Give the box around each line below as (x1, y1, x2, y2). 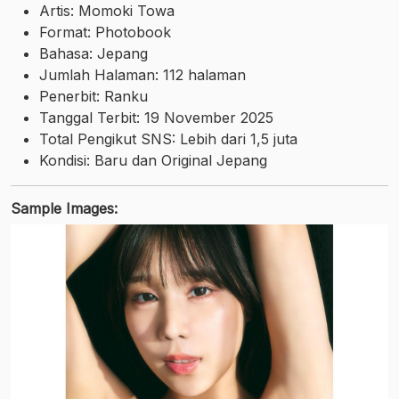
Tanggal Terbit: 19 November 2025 (39, 109, 273, 126)
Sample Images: (11, 199, 118, 217)
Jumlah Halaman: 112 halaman (39, 66, 246, 84)
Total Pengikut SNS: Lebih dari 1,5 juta (39, 130, 297, 148)
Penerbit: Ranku (39, 87, 148, 105)
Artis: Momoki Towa (39, 2, 175, 20)
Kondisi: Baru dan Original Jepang (39, 151, 267, 169)
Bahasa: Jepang (39, 45, 148, 62)
